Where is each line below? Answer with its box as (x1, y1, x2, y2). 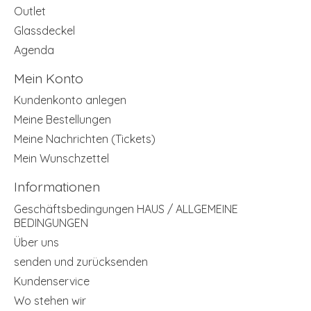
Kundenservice (14, 274, 90, 289)
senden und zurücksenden (14, 255, 148, 269)
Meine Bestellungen (14, 112, 111, 127)
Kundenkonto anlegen (14, 93, 126, 108)
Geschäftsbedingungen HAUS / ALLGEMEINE (14, 202, 238, 217)
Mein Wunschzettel (14, 151, 109, 166)
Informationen (14, 178, 100, 196)
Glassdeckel (14, 23, 75, 37)
